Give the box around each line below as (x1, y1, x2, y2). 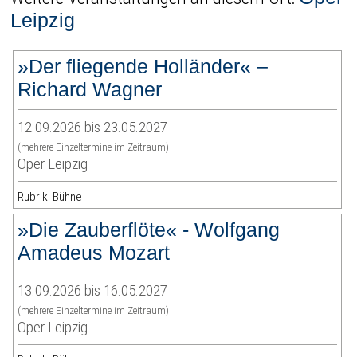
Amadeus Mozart (18, 241, 171, 265)
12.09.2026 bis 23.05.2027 (18, 118, 168, 137)
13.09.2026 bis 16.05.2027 (18, 281, 168, 300)
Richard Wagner (18, 78, 163, 101)
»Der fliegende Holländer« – (18, 55, 269, 78)
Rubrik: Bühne (18, 190, 83, 205)
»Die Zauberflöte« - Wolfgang (18, 218, 280, 241)
